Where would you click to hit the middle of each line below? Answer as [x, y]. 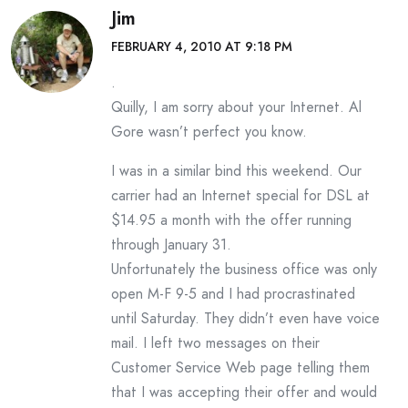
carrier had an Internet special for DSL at [240, 195]
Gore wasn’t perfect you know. [209, 132]
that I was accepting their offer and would [244, 392]
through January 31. [171, 245]
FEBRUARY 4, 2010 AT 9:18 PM [202, 46]
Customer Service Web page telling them [240, 367]
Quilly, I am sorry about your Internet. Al [236, 107]
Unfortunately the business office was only [244, 269]
